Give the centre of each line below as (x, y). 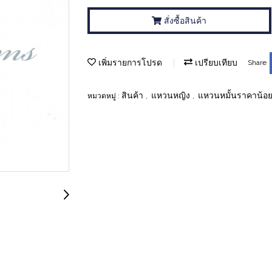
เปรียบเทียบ (215, 63)
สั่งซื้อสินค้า (185, 20)
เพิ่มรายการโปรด (129, 63)
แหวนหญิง (172, 95)
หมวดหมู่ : (104, 96)
